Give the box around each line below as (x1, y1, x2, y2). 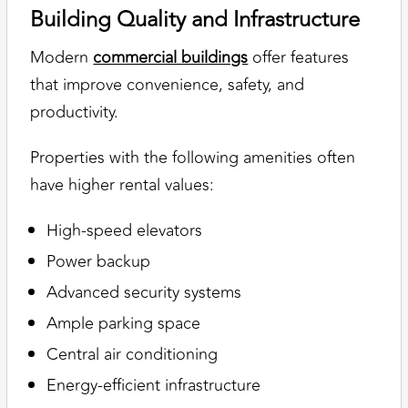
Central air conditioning (46, 342, 219, 368)
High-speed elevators (46, 218, 203, 244)
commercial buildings (93, 45, 249, 71)
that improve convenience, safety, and (30, 72, 305, 98)
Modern (30, 45, 94, 71)
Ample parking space (46, 311, 201, 337)
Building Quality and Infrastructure (30, 2, 361, 36)
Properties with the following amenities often (30, 145, 356, 171)
